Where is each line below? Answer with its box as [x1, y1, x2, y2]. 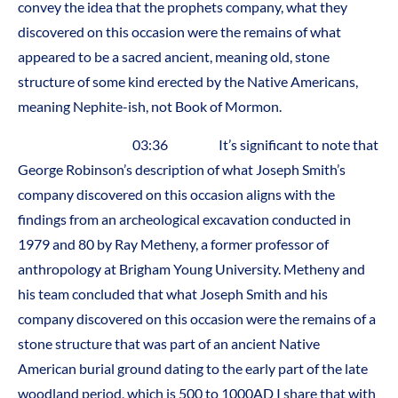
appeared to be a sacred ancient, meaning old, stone [18, 48, 330, 66]
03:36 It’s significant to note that [18, 135, 378, 153]
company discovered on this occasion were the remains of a [18, 309, 376, 327]
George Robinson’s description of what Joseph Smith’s [18, 160, 346, 178]
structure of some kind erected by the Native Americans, [18, 73, 358, 91]
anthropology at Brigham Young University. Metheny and [18, 259, 365, 277]
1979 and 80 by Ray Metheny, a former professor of [18, 235, 329, 252]
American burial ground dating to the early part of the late [18, 359, 368, 377]
